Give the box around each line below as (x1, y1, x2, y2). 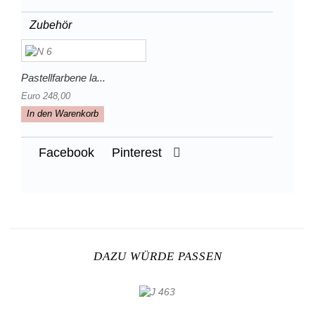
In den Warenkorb (27, 108, 98, 119)
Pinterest (108, 145, 162, 160)
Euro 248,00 (21, 90, 70, 101)
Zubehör (30, 19, 72, 32)
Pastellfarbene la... (21, 71, 105, 84)
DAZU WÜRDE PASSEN (93, 250, 222, 264)
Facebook (35, 145, 94, 160)
